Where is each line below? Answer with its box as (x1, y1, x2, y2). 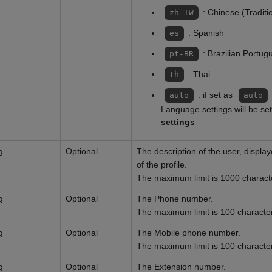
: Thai (188, 69, 210, 79)
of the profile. (137, 160, 187, 169)
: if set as (197, 90, 235, 100)
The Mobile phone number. (137, 228, 240, 237)
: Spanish (188, 28, 224, 38)
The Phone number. (137, 194, 213, 203)
